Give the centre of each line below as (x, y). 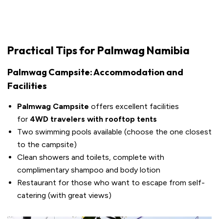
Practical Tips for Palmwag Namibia (99, 51)
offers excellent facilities (134, 107)
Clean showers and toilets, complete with (91, 157)
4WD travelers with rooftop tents (93, 119)
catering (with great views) (64, 196)
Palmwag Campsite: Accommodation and (95, 72)
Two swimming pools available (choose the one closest (114, 132)
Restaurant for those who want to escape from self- (111, 183)
